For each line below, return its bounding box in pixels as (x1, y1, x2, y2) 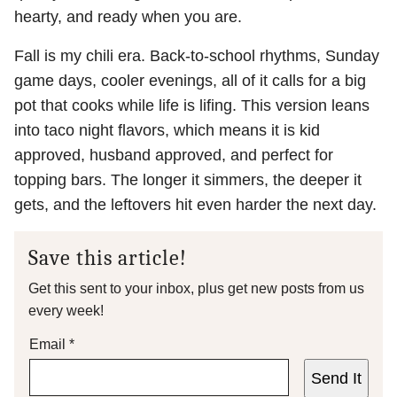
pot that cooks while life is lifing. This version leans (14, 97, 370, 114)
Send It (311, 370, 362, 387)
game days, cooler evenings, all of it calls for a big (14, 72, 366, 90)
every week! (28, 303, 104, 318)
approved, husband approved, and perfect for (14, 146, 333, 164)
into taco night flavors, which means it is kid (14, 121, 320, 139)
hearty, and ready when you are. (14, 8, 242, 26)
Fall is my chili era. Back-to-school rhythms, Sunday (14, 47, 379, 65)
